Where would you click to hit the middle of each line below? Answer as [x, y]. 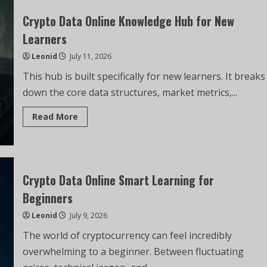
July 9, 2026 [87, 215]
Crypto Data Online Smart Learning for [118, 180]
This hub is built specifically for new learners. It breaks [144, 76]
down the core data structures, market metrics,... [130, 92]
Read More [55, 117]
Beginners [47, 198]
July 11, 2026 [89, 56]
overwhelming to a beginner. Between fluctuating [133, 251]
